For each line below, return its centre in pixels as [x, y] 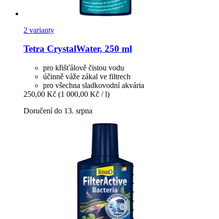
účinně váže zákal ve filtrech [87, 76]
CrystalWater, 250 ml [88, 49]
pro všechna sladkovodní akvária [94, 85]
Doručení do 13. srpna [58, 110]
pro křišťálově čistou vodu [84, 67]
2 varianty [39, 30]
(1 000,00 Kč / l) [84, 94]
